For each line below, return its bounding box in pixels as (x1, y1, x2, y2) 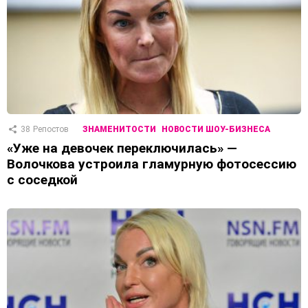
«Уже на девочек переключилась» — (7, 140, 237, 157)
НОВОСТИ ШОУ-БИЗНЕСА (162, 124, 270, 135)
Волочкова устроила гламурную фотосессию (7, 156, 296, 173)
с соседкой (7, 172, 78, 188)
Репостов (33, 124, 69, 135)
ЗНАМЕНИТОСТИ (82, 124, 156, 135)
